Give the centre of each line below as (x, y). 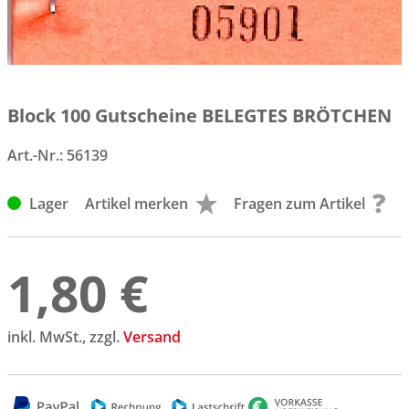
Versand (152, 336)
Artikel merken (137, 203)
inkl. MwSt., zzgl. (65, 336)
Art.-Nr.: (37, 155)
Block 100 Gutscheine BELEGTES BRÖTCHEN (199, 115)
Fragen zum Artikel (300, 203)
